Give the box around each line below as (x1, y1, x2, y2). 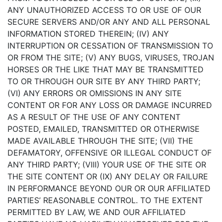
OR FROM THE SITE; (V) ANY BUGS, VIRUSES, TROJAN (7, 53, 214, 62)
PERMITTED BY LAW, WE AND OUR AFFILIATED (7, 207, 186, 217)
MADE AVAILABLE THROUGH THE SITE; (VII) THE (7, 136, 193, 146)
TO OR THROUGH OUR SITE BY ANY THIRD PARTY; (7, 76, 200, 86)
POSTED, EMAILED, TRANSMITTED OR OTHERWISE (7, 124, 200, 134)
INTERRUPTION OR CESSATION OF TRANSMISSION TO (7, 41, 213, 51)
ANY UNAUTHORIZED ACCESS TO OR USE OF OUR (7, 5, 201, 15)
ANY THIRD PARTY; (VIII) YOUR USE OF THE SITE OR (7, 160, 206, 169)
